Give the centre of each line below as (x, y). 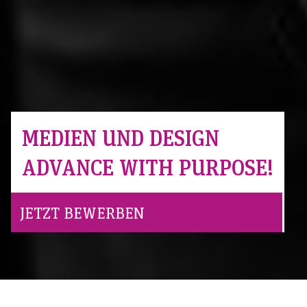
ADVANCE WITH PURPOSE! (148, 167)
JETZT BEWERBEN (83, 212)
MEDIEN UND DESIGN (121, 137)
